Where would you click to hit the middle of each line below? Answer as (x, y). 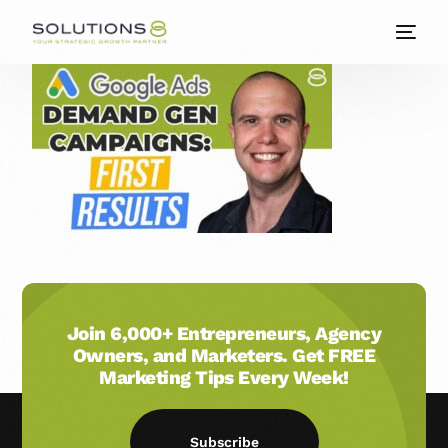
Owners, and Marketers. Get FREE (224, 355)
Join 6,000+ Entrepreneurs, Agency (224, 333)
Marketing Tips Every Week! (224, 377)
